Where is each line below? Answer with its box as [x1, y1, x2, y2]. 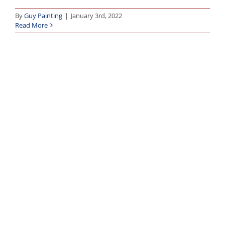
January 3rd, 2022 [71, 11, 122, 20]
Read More [15, 20, 48, 30]
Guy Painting [24, 11, 62, 20]
